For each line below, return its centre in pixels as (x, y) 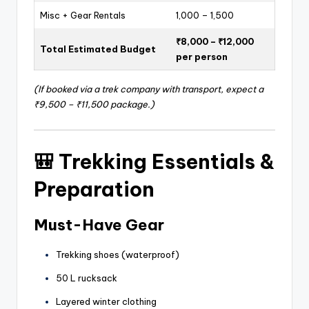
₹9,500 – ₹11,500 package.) (94, 104)
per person (202, 57)
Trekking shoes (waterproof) (118, 254)
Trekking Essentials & (167, 161)
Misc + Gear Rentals (83, 16)
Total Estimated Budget (98, 49)
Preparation (94, 189)
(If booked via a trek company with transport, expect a (149, 89)
